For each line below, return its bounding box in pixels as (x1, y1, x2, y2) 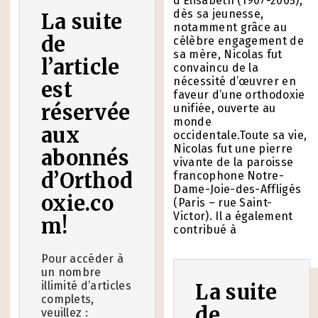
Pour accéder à (40, 252, 124, 266)
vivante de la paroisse (173, 155, 294, 169)
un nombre (40, 265, 102, 280)
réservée (40, 100, 131, 126)
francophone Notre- (173, 168, 285, 182)
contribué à (173, 222, 236, 236)
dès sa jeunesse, (173, 6, 264, 21)
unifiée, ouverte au (173, 101, 276, 115)
